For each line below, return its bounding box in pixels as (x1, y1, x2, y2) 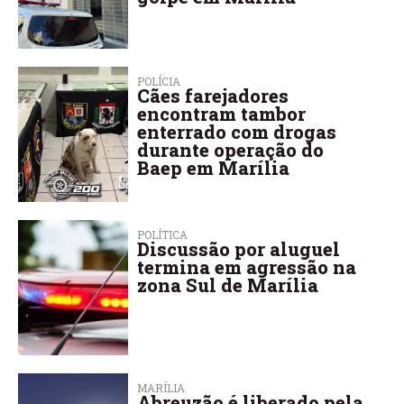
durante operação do (137, 137, 325, 161)
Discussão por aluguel (137, 236, 341, 261)
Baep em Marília (137, 155, 290, 179)
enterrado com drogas (137, 119, 337, 143)
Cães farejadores (137, 83, 289, 107)
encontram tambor (137, 101, 307, 125)
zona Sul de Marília (137, 272, 319, 297)
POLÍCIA (137, 73, 181, 88)
